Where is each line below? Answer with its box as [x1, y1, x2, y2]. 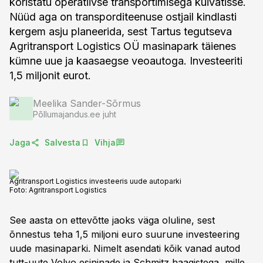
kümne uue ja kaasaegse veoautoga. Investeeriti [9, 55, 242, 67]
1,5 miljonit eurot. [9, 69, 91, 82]
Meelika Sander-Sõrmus [33, 97, 141, 109]
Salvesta [45, 137, 80, 147]
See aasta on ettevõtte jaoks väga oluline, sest [9, 214, 215, 226]
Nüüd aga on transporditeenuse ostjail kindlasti [9, 11, 237, 23]
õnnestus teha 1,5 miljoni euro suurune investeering [9, 228, 240, 240]
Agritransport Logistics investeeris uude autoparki [9, 177, 181, 186]
